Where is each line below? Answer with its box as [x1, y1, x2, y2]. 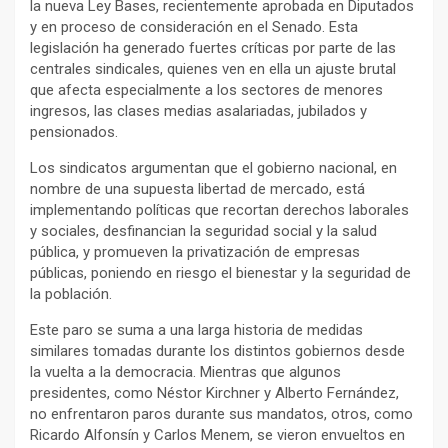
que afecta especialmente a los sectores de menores [30, 81, 383, 100]
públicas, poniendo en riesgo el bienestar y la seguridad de [30, 264, 411, 283]
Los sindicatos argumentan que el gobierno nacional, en [30, 159, 397, 178]
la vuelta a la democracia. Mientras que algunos [30, 363, 341, 382]
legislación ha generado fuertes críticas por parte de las [30, 39, 396, 58]
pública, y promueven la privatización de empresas [30, 243, 360, 262]
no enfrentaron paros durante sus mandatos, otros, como [30, 405, 413, 424]
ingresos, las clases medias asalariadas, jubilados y [30, 102, 367, 121]
